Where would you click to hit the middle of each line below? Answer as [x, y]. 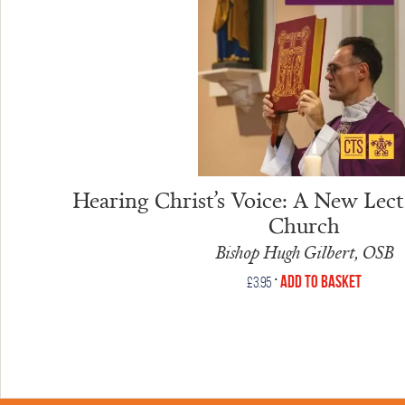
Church [304, 224]
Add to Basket [320, 281]
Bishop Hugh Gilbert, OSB [304, 252]
